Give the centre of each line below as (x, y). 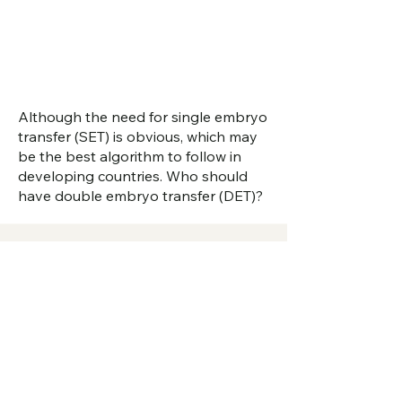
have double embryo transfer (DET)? (140, 196)
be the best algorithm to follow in (130, 157)
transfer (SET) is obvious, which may (138, 137)
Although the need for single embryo (143, 117)
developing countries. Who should (133, 176)
